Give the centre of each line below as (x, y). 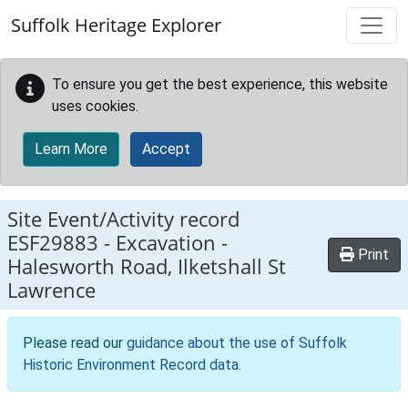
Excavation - (172, 243)
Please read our (75, 343)
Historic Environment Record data (131, 365)
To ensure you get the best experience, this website (220, 84)
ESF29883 (53, 243)
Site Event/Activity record (123, 219)
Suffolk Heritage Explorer (116, 25)
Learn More (71, 149)
